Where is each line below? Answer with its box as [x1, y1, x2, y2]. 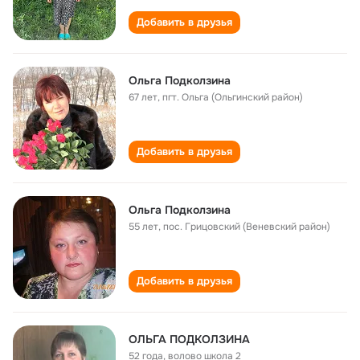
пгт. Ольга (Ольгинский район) [162, 91, 303, 104]
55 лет [129, 220, 158, 233]
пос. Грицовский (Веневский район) [163, 220, 330, 233]
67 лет [129, 91, 157, 104]
